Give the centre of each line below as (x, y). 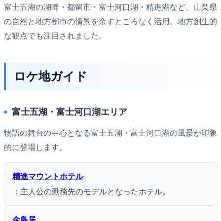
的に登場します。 (36, 147)
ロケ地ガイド (51, 76)
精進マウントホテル (48, 176)
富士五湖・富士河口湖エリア (70, 112)
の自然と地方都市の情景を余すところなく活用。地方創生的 (110, 21)
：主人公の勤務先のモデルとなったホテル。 (91, 191)
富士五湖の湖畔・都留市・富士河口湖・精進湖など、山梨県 (110, 7)
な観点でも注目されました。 (55, 36)
